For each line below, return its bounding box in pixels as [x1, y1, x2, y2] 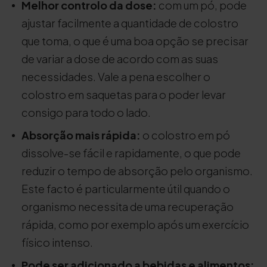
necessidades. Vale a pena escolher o [21, 70, 210, 83]
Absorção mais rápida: [21, 128, 141, 142]
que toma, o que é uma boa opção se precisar [21, 34, 249, 48]
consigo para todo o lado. [21, 105, 151, 119]
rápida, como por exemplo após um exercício [21, 218, 249, 231]
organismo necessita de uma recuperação [21, 200, 234, 213]
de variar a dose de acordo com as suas [21, 52, 218, 66]
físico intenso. [21, 235, 93, 249]
